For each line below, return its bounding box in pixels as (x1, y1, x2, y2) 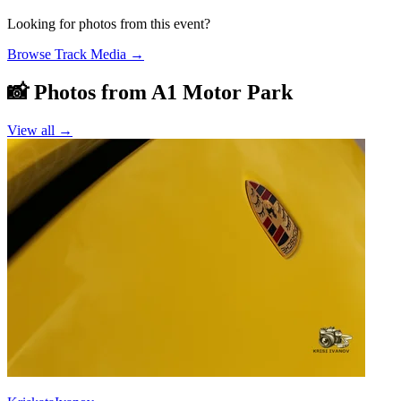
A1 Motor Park (151, 80, 293, 104)
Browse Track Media (7, 46, 126, 62)
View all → (7, 122, 73, 138)
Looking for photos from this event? (7, 15, 210, 31)
